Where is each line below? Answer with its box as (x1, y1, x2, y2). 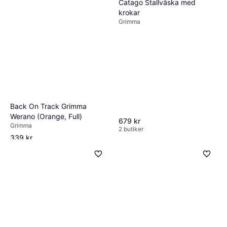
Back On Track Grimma (10, 102, 87, 111)
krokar (119, 8, 140, 17)
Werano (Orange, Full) (10, 112, 82, 121)
